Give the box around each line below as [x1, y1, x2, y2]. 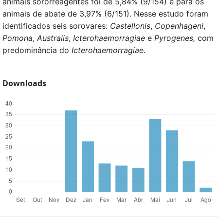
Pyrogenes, [152, 33, 198, 43]
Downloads [2, 78, 46, 89]
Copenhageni [152, 21, 203, 31]
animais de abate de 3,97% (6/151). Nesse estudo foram [2, 9, 208, 19]
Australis [35, 33, 69, 43]
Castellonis [110, 21, 150, 31]
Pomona [2, 33, 33, 43]
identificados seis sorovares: [2, 21, 110, 31]
